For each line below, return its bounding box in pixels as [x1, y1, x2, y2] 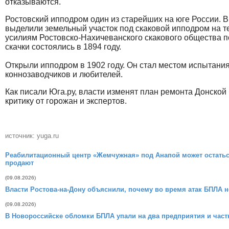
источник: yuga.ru [5, 132, 59, 140]
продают [5, 159, 34, 167]
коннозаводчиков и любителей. [5, 70, 125, 79]
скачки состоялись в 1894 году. [5, 42, 121, 51]
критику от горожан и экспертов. [5, 97, 127, 105]
